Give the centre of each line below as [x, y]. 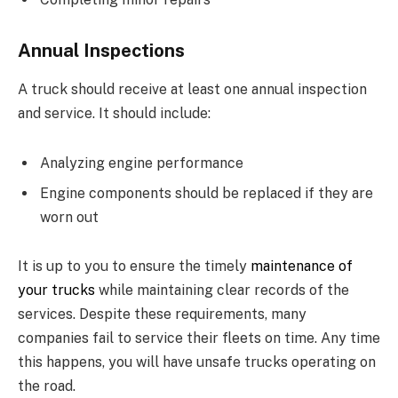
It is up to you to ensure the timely [134, 267]
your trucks [56, 291]
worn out [69, 217]
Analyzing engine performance [142, 163]
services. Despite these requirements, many [162, 314]
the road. [47, 386]
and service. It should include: [114, 114]
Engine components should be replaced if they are [207, 193]
